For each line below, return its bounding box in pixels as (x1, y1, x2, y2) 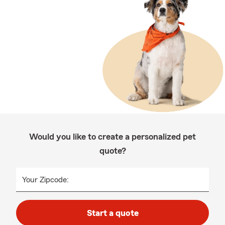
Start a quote (86, 208, 139, 217)
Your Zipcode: (22, 176, 69, 184)
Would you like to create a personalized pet (29, 132, 196, 141)
